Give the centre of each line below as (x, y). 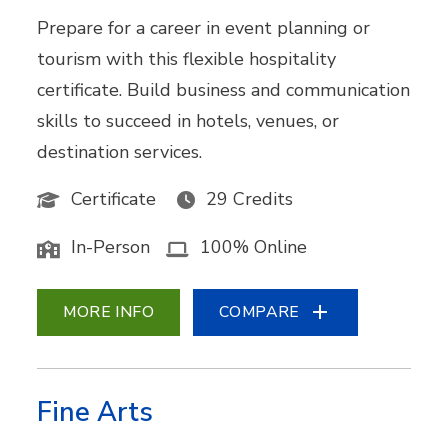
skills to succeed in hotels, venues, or (188, 121)
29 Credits (250, 199)
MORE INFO (109, 311)
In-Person (111, 247)
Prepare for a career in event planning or (204, 28)
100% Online (254, 247)
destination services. (120, 152)
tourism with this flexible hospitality (187, 59)
